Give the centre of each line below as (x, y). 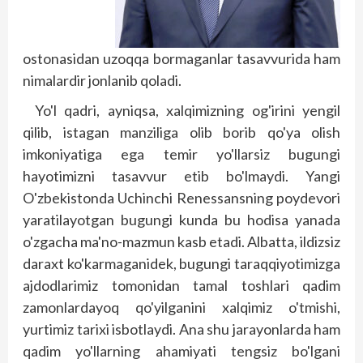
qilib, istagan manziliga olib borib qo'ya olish (181, 132)
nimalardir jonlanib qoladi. (102, 81)
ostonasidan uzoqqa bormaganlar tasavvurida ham (181, 59)
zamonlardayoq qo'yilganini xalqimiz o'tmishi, (181, 307)
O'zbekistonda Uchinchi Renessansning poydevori (181, 198)
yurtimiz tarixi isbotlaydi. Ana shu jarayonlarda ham (181, 329)
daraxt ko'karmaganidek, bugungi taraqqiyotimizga (181, 264)
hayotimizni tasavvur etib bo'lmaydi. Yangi (181, 176)
